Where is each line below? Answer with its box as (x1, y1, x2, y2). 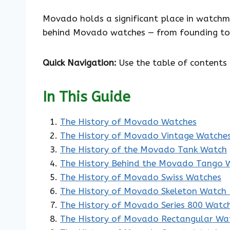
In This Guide (43, 88, 130, 105)
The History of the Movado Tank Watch (60, 144, 227, 155)
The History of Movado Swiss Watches (60, 171, 221, 182)
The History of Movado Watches (60, 116, 197, 127)
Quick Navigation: (43, 57, 117, 68)
